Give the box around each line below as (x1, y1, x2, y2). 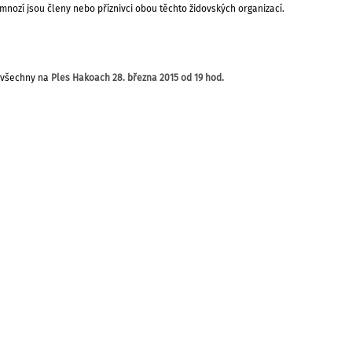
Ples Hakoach (51, 73, 110, 83)
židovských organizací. (189, 4, 284, 14)
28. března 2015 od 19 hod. (112, 73, 224, 83)
